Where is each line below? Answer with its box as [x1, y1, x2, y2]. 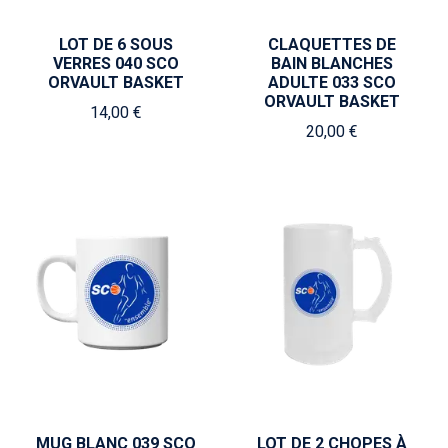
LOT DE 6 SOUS [59, 35, 173, 54]
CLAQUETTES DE [268, 35, 396, 54]
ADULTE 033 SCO [268, 73, 396, 92]
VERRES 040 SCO [53, 54, 179, 73]
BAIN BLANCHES [271, 54, 393, 73]
